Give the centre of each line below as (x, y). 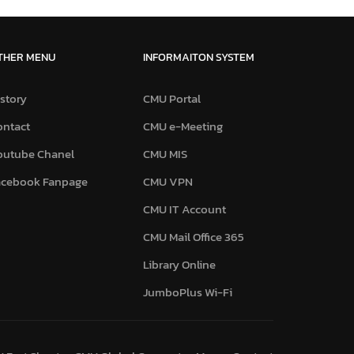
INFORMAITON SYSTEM (199, 57)
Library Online (179, 264)
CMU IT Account (185, 209)
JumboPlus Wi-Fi (188, 292)
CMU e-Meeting (183, 126)
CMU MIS (165, 154)
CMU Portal (172, 98)
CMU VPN (168, 181)
